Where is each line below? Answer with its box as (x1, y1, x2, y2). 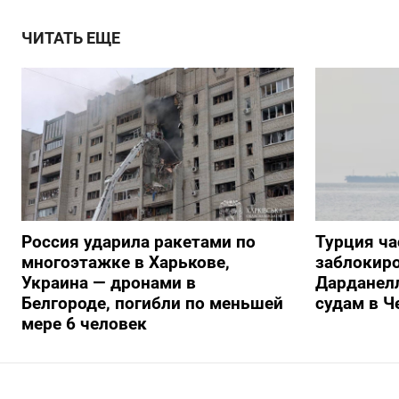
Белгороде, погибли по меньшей (21, 293, 283, 314)
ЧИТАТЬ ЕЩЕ (21, 29, 120, 47)
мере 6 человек (21, 313, 147, 335)
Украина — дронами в (21, 273, 196, 294)
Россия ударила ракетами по (21, 232, 256, 253)
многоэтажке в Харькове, (21, 252, 230, 273)
